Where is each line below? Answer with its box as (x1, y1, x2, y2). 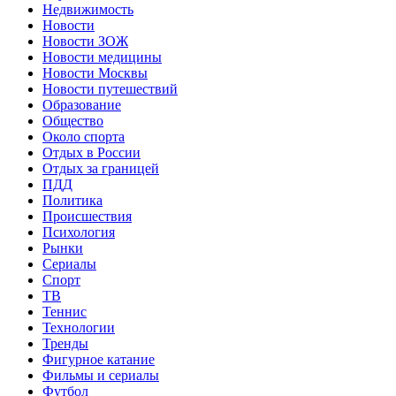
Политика (42, 192, 103, 208)
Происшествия (42, 208, 132, 224)
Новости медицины (42, 49, 162, 65)
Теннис (42, 303, 87, 319)
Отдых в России (42, 144, 141, 160)
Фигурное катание (42, 351, 155, 367)
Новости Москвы (42, 65, 148, 80)
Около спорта (42, 128, 125, 144)
